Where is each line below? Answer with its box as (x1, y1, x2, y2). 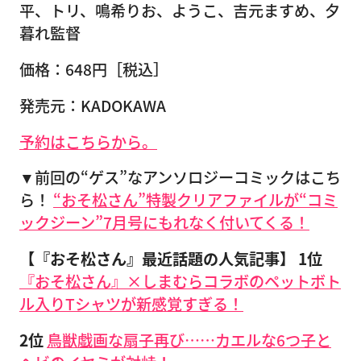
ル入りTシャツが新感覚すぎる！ (19, 293, 243, 316)
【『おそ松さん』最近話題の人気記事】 (19, 247, 295, 271)
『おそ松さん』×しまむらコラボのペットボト (19, 270, 341, 293)
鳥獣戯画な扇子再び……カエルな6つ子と (47, 328, 331, 351)
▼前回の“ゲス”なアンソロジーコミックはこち (19, 166, 341, 189)
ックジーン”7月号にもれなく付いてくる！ (19, 211, 309, 234)
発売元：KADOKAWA (19, 93, 166, 117)
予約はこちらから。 (19, 130, 157, 153)
